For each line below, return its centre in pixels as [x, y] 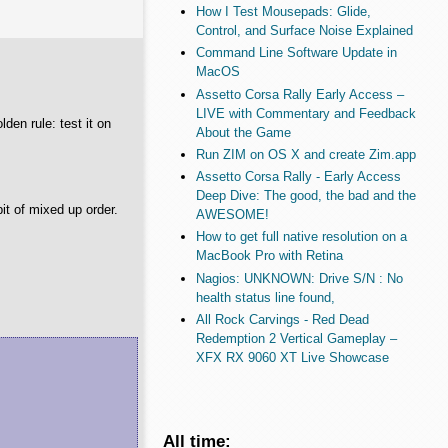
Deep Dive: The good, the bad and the [305, 196]
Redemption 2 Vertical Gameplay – [296, 338]
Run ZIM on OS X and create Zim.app [305, 154]
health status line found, [265, 297]
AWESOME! [232, 215]
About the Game [243, 132]
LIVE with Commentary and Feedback [305, 113]
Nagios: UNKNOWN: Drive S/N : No [299, 278]
